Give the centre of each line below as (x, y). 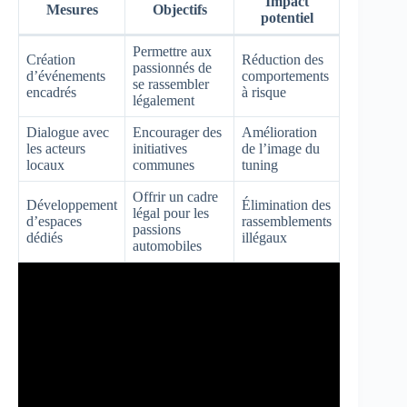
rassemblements (287, 221)
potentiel (287, 17)
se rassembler (171, 84)
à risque (264, 92)
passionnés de (172, 67)
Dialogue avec (68, 132)
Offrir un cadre (175, 196)
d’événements (66, 75)
